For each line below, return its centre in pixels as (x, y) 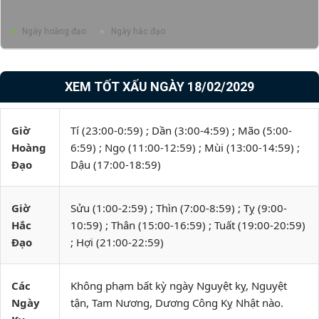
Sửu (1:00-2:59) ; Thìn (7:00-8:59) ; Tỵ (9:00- (179, 208)
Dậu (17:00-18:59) (116, 164)
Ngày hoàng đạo (54, 31)
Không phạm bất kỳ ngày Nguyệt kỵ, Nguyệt (179, 286)
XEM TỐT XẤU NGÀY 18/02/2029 (159, 87)
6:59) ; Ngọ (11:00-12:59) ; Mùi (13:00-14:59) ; (185, 147)
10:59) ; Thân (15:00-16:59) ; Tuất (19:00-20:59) (188, 225)
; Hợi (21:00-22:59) (117, 242)
